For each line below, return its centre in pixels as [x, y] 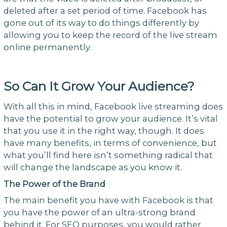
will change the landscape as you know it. [92, 167]
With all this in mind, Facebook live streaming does [113, 106]
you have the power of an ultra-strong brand [99, 213]
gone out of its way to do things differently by [101, 23]
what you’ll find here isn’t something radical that [108, 155]
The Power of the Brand [54, 184]
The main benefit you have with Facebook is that [108, 200]
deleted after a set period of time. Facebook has [105, 11]
